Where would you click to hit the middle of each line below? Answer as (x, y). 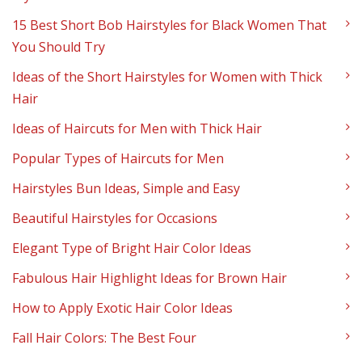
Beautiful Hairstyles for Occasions (115, 218)
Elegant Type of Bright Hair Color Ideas (132, 248)
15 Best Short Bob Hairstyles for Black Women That (169, 25)
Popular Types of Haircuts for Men (118, 158)
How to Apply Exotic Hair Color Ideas (122, 307)
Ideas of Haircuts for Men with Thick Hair (137, 128)
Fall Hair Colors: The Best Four (104, 337)
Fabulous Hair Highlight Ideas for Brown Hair (149, 278)
